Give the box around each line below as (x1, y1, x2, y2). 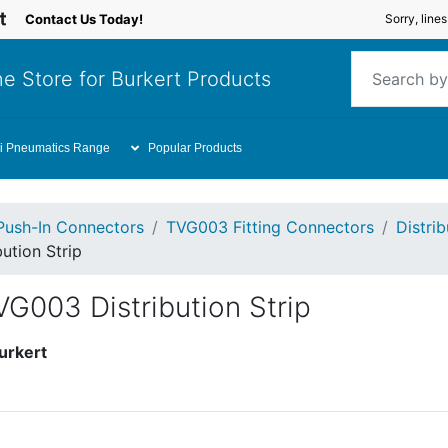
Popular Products (148, 141, 242, 155)
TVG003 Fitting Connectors (166, 217, 374, 237)
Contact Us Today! (25, 11, 143, 27)
